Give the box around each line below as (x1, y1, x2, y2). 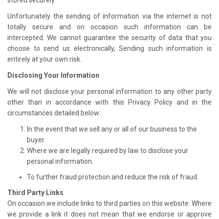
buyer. (27, 135, 45, 144)
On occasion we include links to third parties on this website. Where (7, 199, 212, 207)
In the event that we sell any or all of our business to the (27, 125, 197, 133)
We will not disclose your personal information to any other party (7, 87, 212, 95)
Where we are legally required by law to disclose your (27, 146, 188, 154)
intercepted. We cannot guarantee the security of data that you (7, 33, 212, 42)
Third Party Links (7, 188, 64, 197)
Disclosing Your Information (7, 71, 99, 79)
